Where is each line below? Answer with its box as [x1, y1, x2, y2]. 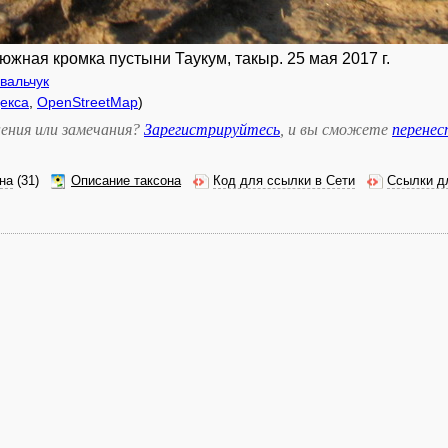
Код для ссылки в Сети [213, 174, 355, 188]
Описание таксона [71, 174, 181, 188]
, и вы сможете [280, 121, 392, 138]
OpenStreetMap [37, 94, 138, 110]
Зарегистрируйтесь [144, 121, 280, 138]
